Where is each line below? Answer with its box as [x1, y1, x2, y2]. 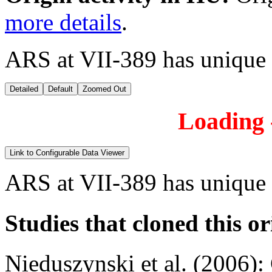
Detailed [10, 84, 38, 94]
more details [5, 9, 121, 36]
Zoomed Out [83, 84, 126, 94]
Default [48, 84, 73, 94]
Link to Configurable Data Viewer [10, 148, 124, 158]
